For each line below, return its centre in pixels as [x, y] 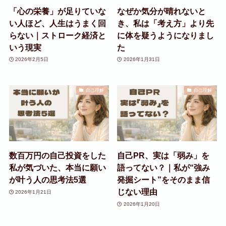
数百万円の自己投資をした [57, 156]
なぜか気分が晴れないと [162, 11]
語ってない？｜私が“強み [164, 168]
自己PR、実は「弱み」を [163, 156]
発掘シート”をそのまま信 [164, 180]
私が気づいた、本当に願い [57, 168]
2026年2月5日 [32, 60]
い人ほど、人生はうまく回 [57, 23]
